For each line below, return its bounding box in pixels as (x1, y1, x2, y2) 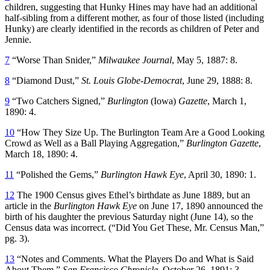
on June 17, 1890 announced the (137, 200, 263, 211)
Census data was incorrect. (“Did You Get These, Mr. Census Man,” (5, 222, 264, 233)
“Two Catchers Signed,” (10, 95, 107, 106)
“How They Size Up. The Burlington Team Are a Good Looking (14, 127, 265, 137)
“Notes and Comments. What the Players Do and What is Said (14, 253, 254, 264)
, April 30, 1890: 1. (184, 169, 256, 180)
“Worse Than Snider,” (10, 54, 98, 65)
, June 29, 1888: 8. (182, 75, 253, 86)
